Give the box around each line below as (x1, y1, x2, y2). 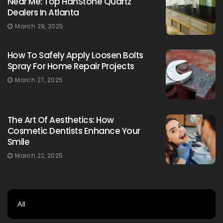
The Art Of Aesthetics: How (7, 113, 114, 126)
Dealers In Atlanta (7, 6, 79, 18)
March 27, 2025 (15, 75, 63, 84)
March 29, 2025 (15, 21, 64, 30)
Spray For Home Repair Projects (7, 60, 134, 72)
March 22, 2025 (15, 151, 63, 160)
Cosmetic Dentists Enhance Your (7, 124, 140, 137)
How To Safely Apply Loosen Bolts (7, 49, 143, 61)
